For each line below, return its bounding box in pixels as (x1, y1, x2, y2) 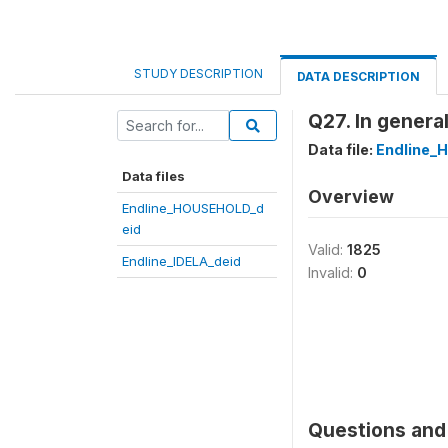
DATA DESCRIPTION (297, 69, 420, 84)
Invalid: (308, 264, 357, 281)
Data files (122, 168, 185, 184)
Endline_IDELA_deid (122, 253, 241, 269)
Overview (308, 186, 394, 207)
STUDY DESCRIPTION (134, 66, 263, 81)
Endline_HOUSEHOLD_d (122, 200, 264, 216)
